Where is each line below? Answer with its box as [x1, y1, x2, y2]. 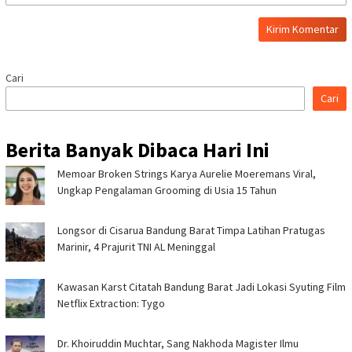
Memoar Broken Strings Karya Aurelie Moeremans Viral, [57, 167, 316, 181]
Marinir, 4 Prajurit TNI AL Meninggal [57, 240, 215, 255]
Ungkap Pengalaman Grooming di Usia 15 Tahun [57, 183, 277, 198]
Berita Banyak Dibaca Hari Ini [5, 137, 269, 163]
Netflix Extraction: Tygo [57, 296, 165, 311]
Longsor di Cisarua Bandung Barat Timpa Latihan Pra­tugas [57, 223, 325, 238]
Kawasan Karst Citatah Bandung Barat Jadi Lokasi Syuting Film [57, 280, 346, 295]
